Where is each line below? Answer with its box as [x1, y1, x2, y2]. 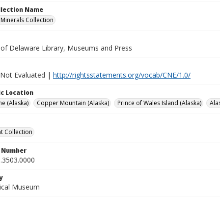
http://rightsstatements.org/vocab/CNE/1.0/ [53, 70, 191, 80]
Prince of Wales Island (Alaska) [117, 99, 201, 107]
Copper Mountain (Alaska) [37, 99, 109, 107]
